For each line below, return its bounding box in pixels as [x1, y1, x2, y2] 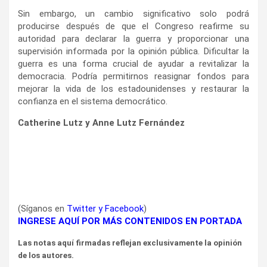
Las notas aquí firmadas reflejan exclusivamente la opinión [18, 238, 242, 247]
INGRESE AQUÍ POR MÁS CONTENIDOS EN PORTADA [18, 215, 242, 226]
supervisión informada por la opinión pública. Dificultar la [18, 45, 249, 57]
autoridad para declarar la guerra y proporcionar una [18, 33, 249, 44]
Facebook [105, 203, 144, 214]
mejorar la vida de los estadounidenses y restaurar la [18, 83, 249, 94]
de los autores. [18, 250, 74, 260]
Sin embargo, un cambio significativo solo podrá [18, 8, 249, 19]
